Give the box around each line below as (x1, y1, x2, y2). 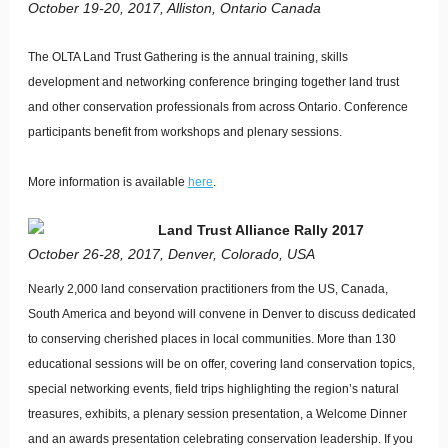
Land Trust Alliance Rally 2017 (158, 222, 364, 238)
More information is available (28, 175, 188, 189)
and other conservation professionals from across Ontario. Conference (28, 100, 408, 114)
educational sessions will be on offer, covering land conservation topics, (28, 357, 415, 371)
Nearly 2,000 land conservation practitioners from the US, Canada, (28, 282, 388, 296)
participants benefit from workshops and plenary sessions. (28, 125, 345, 139)
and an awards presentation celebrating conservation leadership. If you (28, 432, 413, 446)
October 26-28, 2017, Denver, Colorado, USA (28, 246, 315, 262)
